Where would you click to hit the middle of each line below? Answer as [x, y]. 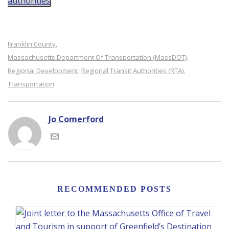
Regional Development [43, 71]
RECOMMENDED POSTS [114, 189]
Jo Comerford [76, 119]
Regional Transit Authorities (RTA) [132, 71]
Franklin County [32, 44]
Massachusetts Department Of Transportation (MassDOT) [97, 57]
